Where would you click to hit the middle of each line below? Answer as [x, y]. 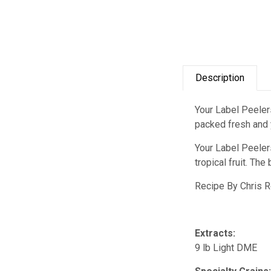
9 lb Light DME [226, 247]
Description [220, 77]
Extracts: [215, 233]
